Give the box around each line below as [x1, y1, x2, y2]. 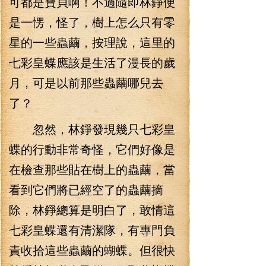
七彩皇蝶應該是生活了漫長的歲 [9, 53, 175, 71]
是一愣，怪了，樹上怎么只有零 [9, 13, 175, 30]
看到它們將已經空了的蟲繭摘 [9, 180, 163, 198]
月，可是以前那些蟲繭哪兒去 [9, 74, 163, 91]
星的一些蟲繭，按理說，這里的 [9, 33, 175, 50]
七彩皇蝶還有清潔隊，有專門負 [9, 221, 175, 238]
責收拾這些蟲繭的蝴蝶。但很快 [9, 241, 175, 258]
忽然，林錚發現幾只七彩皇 [9, 120, 175, 137]
